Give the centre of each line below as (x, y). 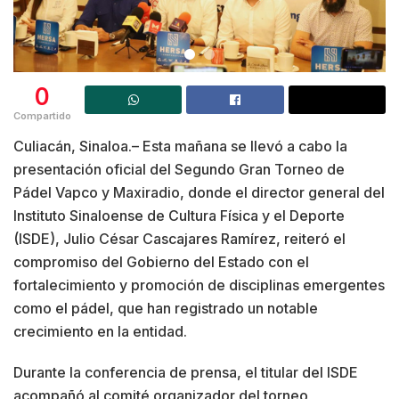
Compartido (42, 115)
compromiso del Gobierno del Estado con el (161, 261)
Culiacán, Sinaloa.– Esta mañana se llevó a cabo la (180, 146)
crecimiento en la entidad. (100, 331)
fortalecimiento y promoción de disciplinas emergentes (199, 285)
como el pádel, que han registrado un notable (166, 308)
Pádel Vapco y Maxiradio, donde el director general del (199, 192)
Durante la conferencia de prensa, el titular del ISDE (186, 372)
